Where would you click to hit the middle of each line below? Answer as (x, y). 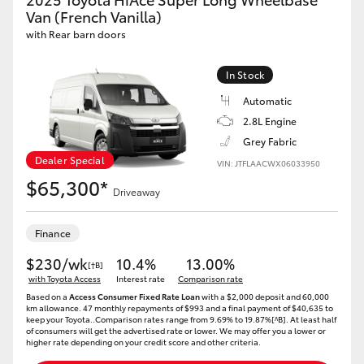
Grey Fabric (270, 141)
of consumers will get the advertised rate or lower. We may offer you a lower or (176, 330)
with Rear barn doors (76, 34)
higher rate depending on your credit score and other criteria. (143, 342)
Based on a (48, 296)
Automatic (267, 100)
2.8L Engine (270, 121)
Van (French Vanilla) (94, 16)
